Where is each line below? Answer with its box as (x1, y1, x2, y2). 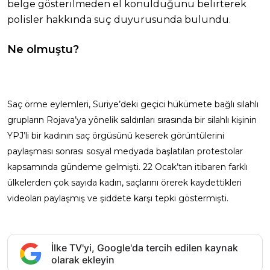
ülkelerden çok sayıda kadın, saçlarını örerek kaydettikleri (7, 177, 242, 188)
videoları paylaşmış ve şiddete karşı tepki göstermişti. (7, 192, 228, 204)
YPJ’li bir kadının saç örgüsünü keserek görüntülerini (7, 130, 224, 141)
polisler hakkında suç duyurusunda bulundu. (7, 13, 231, 25)
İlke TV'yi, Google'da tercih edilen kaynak (51, 241, 238, 254)
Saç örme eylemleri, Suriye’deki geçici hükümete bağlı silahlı (7, 98, 259, 110)
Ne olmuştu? (7, 42, 79, 56)
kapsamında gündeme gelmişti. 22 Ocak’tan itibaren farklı (7, 161, 248, 172)
